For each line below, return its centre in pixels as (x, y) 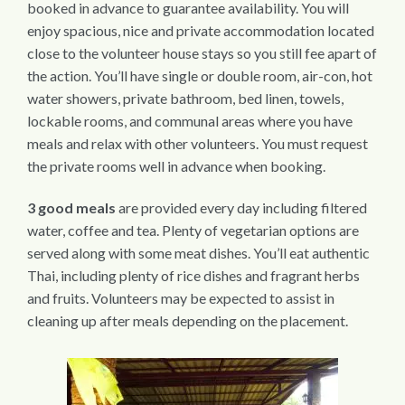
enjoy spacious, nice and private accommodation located (201, 31)
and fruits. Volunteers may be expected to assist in (181, 298)
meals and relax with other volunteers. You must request (198, 144)
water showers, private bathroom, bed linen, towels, (185, 99)
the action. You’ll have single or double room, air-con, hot (200, 76)
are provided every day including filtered (241, 208)
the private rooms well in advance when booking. (179, 166)
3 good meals (71, 208)
